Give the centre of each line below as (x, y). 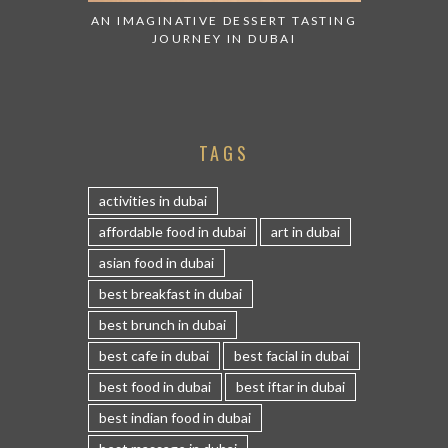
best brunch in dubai (162, 324)
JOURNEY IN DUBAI (224, 38)
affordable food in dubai (172, 231)
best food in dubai (154, 386)
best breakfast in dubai (170, 293)
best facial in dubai (291, 355)
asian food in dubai (156, 262)
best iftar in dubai (290, 386)
